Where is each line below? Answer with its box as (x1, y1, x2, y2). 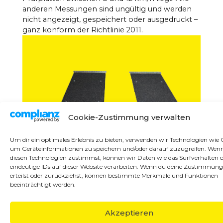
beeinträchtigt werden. (10, 181, 76, 188)
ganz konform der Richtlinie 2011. (22, 25, 143, 34)
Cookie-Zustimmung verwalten (68, 112, 190, 122)
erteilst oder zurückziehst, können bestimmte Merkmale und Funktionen (10, 172, 218, 179)
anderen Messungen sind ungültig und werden (22, 4, 192, 13)
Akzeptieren (105, 208, 153, 218)
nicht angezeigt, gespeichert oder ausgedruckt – (22, 14, 198, 24)
